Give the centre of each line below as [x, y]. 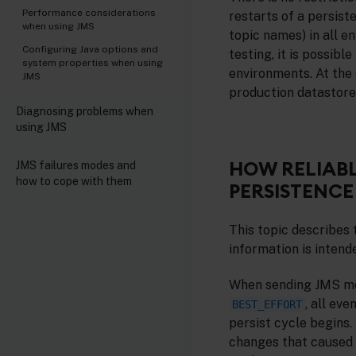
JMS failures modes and [76, 165]
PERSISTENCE [291, 190]
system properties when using [93, 63]
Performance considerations [89, 13]
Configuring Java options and [90, 49]
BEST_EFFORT [267, 304]
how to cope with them [74, 181]
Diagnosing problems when [85, 111]
